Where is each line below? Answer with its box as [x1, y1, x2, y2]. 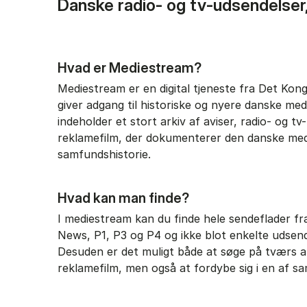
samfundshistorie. [58, 147, 151, 161]
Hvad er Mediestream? [58, 60, 201, 76]
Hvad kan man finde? [58, 190, 189, 206]
